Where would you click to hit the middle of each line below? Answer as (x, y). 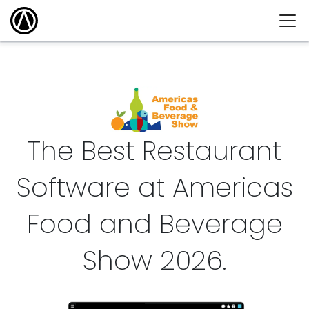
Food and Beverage (154, 223)
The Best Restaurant (154, 150)
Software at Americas (154, 187)
